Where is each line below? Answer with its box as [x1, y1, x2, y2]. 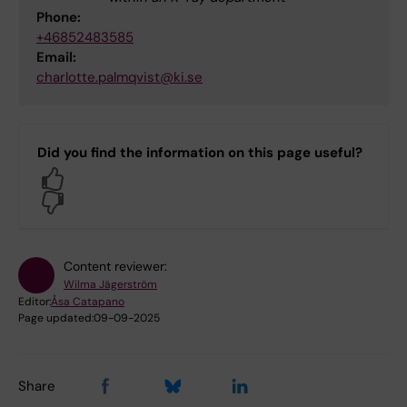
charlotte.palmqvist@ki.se [36, 67, 203, 86]
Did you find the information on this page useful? [37, 143, 362, 162]
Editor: [18, 293, 51, 309]
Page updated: [18, 310, 94, 325]
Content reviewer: [64, 257, 167, 274]
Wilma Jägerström [64, 276, 157, 292]
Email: [36, 47, 76, 66]
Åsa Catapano [51, 293, 124, 309]
